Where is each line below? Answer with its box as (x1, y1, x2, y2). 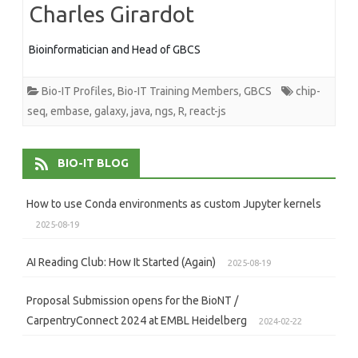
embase (50, 104, 89, 117)
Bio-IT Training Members (117, 84, 239, 97)
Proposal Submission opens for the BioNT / (26, 293, 238, 307)
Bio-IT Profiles (42, 84, 113, 97)
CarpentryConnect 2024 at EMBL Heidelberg (26, 313, 247, 327)
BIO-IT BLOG (58, 156, 129, 169)
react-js (189, 104, 226, 117)
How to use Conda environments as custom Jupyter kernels (26, 197, 321, 210)
